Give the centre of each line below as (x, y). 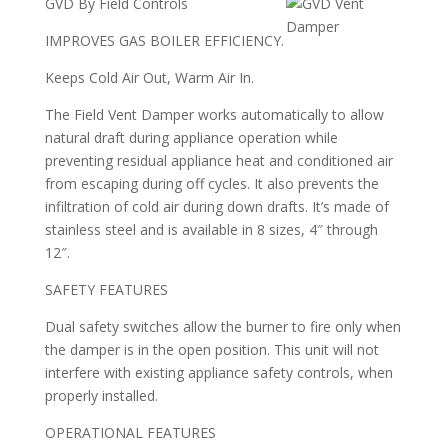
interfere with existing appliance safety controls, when (218, 372)
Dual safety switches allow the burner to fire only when (222, 326)
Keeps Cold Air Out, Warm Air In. (149, 77)
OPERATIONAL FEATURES (130, 432)
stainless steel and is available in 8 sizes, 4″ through (211, 229)
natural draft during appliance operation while (191, 137)
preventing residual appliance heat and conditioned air (218, 160)
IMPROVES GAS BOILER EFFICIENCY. (164, 40)
